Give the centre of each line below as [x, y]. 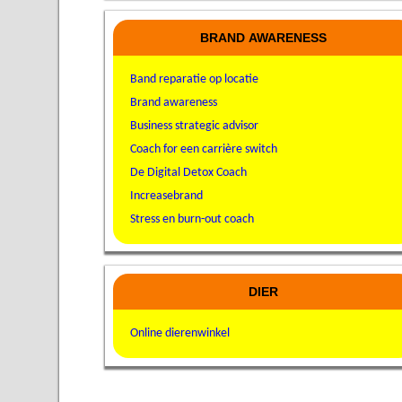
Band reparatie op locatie [194, 79]
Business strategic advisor [194, 126]
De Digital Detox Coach [188, 172]
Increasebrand [166, 196]
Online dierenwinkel [179, 334]
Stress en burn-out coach [192, 219]
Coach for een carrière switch [203, 149]
